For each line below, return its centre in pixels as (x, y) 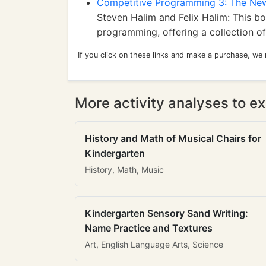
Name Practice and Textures (149, 228)
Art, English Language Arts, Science (154, 244)
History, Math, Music (124, 170)
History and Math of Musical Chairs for (173, 138)
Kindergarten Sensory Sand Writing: (167, 213)
